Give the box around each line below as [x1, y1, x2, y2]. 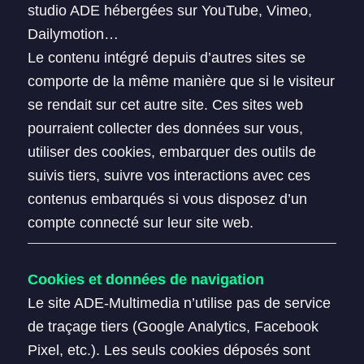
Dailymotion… [27, 26, 119, 42]
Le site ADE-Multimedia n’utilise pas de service [27, 295, 331, 311]
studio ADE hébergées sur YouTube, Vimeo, [27, 2, 312, 19]
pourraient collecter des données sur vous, [27, 120, 303, 136]
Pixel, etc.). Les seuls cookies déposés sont [27, 342, 310, 358]
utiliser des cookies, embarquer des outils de [27, 144, 316, 160]
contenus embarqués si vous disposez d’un [27, 191, 307, 207]
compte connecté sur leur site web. [27, 214, 253, 231]
